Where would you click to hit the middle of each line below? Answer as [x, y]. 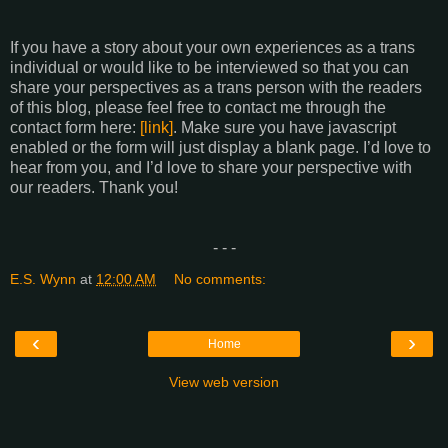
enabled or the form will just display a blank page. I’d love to [220, 148]
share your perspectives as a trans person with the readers [216, 88]
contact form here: [75, 128]
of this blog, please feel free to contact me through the [198, 108]
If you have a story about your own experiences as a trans [212, 48]
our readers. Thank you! [94, 188]
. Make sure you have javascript [284, 128]
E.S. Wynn [43, 279]
